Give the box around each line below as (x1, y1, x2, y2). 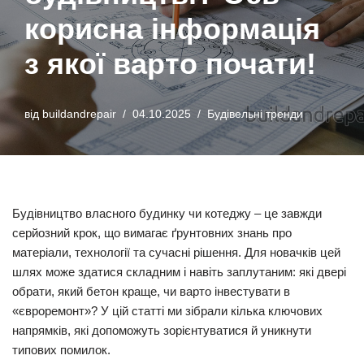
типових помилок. (12, 343, 110, 357)
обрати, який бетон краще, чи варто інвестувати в (12, 284, 290, 298)
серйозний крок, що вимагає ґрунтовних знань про (12, 226, 292, 240)
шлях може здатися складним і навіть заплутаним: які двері (12, 265, 346, 279)
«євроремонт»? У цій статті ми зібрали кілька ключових (12, 304, 323, 318)
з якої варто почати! (24, 47, 316, 80)
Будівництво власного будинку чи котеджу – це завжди (12, 206, 322, 220)
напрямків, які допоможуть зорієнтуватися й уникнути (12, 323, 311, 337)
